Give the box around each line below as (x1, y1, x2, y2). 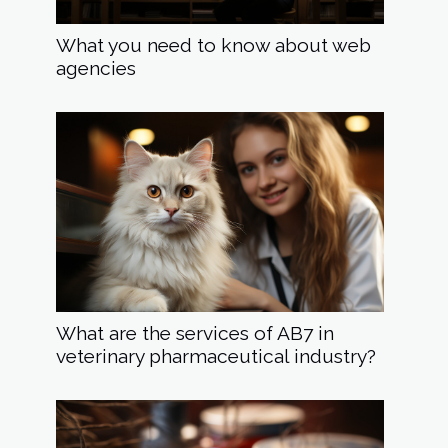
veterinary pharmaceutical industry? (56, 345, 376, 368)
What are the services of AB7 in (56, 322, 334, 345)
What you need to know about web (56, 34, 371, 57)
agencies (56, 57, 136, 80)
